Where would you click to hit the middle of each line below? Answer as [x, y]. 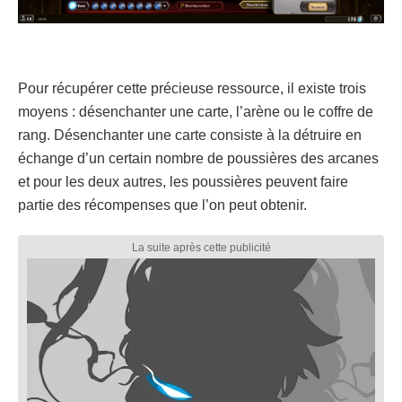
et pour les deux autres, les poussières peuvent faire [183, 182]
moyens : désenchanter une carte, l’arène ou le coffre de [196, 112]
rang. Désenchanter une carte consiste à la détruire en [190, 135]
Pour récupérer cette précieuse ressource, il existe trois [192, 89]
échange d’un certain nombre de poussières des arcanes [198, 159]
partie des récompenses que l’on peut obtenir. [162, 205]
